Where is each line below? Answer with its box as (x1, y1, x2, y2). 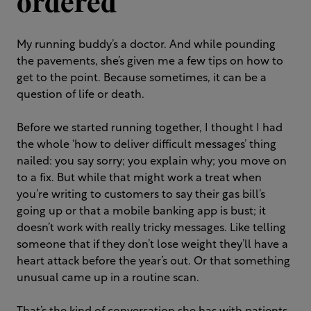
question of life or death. (17, 90, 144, 101)
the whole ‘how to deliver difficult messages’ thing (17, 140, 276, 151)
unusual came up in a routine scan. (17, 273, 199, 284)
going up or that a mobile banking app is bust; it (17, 206, 266, 217)
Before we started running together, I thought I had (17, 123, 283, 134)
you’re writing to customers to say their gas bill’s (17, 190, 265, 201)
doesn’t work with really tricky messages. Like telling (17, 223, 286, 234)
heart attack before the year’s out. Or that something (17, 256, 290, 267)
